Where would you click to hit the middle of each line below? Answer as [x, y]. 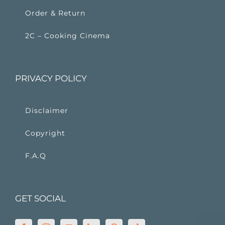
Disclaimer [47, 111]
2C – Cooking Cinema [68, 36]
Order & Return [55, 13]
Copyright [45, 133]
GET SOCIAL [40, 199]
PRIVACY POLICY [51, 79]
